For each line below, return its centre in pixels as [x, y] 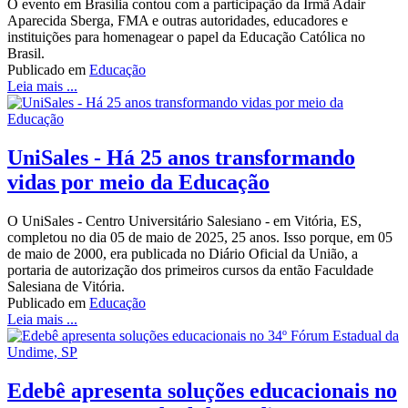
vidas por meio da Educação [138, 182]
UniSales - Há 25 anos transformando [181, 157]
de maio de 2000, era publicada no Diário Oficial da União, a [183, 253]
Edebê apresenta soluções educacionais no [202, 390]
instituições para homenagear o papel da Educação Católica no [186, 36]
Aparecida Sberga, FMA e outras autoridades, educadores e [178, 20]
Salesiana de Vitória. [66, 286]
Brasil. [26, 53]
